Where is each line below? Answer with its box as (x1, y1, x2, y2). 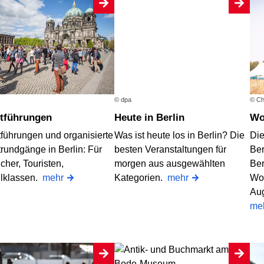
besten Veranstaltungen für (114, 144, 226, 154)
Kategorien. (114, 172, 167, 183)
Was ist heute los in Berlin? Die (114, 130, 245, 140)
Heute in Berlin (121, 112, 184, 123)
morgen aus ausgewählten (114, 158, 225, 169)
